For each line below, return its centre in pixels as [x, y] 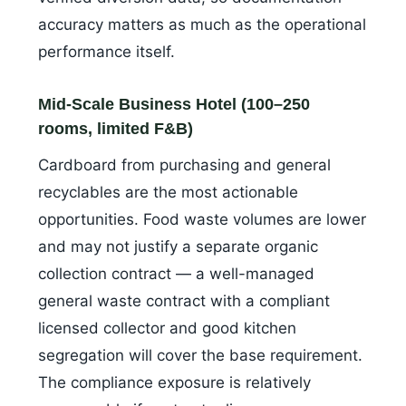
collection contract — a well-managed [176, 274]
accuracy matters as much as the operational [202, 25]
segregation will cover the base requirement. [200, 356]
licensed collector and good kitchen [167, 329]
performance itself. [106, 52]
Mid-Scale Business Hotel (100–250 [174, 105]
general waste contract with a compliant [184, 301]
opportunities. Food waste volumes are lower [202, 220]
